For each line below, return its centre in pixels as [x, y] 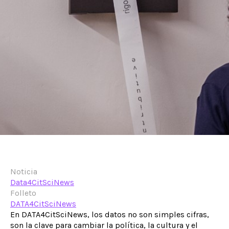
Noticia [24, 171]
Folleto [23, 193]
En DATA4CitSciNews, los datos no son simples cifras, [110, 214]
